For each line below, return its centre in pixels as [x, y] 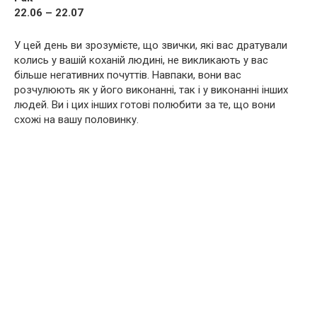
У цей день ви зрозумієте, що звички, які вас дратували [151, 46]
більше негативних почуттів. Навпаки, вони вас [128, 75]
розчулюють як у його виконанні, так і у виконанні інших [151, 90]
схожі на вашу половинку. [76, 120]
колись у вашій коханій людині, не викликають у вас [141, 60]
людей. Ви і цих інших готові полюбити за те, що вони [145, 105]
